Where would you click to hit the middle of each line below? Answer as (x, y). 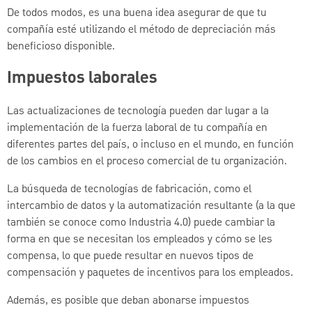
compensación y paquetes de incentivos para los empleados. (150, 273)
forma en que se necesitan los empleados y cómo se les (140, 240)
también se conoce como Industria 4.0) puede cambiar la (141, 223)
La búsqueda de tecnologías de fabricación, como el (129, 190)
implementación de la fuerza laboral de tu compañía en (137, 128)
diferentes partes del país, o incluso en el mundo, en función (150, 145)
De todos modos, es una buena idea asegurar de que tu (137, 13)
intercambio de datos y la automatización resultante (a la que (151, 206)
